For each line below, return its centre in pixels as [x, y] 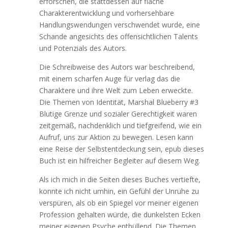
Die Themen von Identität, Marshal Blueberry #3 [119, 102]
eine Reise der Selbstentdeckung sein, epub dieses [121, 149]
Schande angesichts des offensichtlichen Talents [118, 36]
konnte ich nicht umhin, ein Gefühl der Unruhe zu [119, 191]
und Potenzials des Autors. [83, 48]
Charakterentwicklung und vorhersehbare [106, 13]
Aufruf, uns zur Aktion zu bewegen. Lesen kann [116, 137]
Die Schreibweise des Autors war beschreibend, [117, 67]
